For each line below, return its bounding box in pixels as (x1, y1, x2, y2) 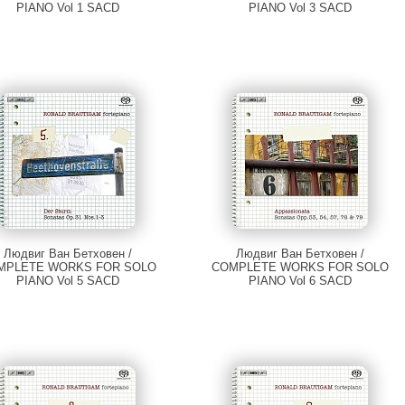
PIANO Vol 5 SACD (15, 274, 119, 288)
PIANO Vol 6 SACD (249, 274, 353, 288)
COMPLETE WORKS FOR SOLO (212, 260, 390, 275)
